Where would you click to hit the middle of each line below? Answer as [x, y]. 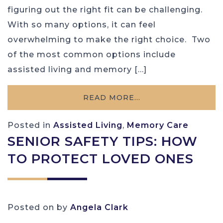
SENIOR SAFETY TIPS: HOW [103, 142]
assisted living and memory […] [77, 70]
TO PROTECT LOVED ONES [101, 159]
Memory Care [158, 125]
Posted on [32, 208]
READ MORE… [111, 98]
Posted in [30, 125]
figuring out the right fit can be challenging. [105, 10]
